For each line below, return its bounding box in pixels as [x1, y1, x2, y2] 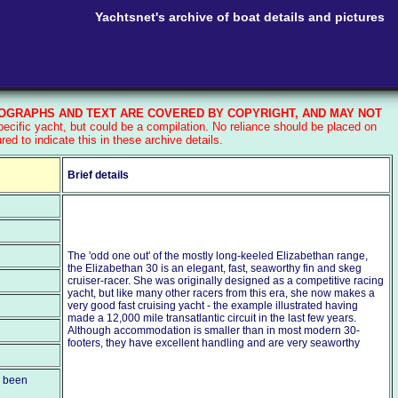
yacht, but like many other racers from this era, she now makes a [68, 287, 375, 299]
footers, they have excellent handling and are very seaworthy [68, 337, 360, 349]
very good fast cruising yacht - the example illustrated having [68, 299, 358, 312]
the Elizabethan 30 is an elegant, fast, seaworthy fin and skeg [68, 262, 362, 275]
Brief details [68, 169, 129, 181]
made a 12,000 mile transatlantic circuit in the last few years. [68, 312, 356, 324]
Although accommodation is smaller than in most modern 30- [68, 324, 360, 337]
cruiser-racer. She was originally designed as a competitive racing [68, 275, 384, 287]
